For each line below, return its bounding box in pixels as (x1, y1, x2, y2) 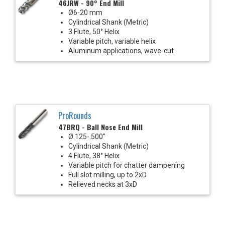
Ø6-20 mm (68, 8, 102, 17)
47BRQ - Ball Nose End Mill (58, 121, 143, 132)
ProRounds (58, 109, 91, 122)
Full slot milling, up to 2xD (68, 170, 147, 179)
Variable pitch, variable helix (68, 37, 156, 45)
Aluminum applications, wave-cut (68, 46, 174, 55)
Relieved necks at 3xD (68, 180, 137, 188)
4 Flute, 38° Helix (68, 151, 120, 160)
